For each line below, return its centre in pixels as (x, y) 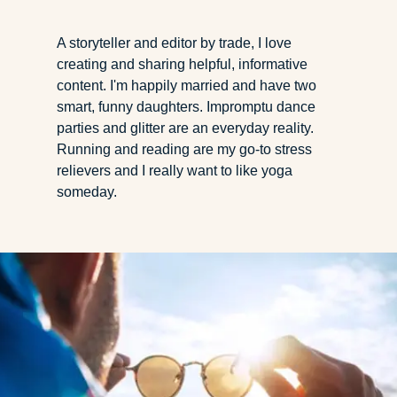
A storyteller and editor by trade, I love (174, 43)
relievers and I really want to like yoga (175, 171)
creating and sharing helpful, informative (182, 64)
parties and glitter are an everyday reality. (185, 128)
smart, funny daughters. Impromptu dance (186, 107)
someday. (87, 192)
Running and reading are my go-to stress (184, 149)
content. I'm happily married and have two (187, 86)
